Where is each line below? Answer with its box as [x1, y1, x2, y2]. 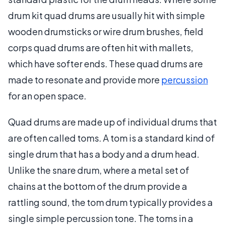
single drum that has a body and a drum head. [8, 148, 199, 160]
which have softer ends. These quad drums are [8, 57, 203, 69]
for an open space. [8, 89, 86, 101]
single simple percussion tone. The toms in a [8, 212, 193, 224]
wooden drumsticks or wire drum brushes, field [8, 25, 203, 37]
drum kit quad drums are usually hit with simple [8, 9, 205, 21]
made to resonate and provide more [8, 73, 161, 85]
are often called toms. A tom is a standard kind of [8, 132, 215, 144]
